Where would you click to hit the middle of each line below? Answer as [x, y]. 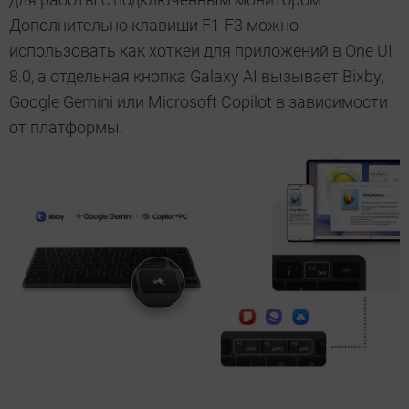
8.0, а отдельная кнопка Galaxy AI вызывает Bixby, [196, 76]
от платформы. [66, 127]
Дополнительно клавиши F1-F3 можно [154, 25]
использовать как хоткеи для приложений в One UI [201, 50]
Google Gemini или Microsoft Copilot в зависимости [199, 101]
